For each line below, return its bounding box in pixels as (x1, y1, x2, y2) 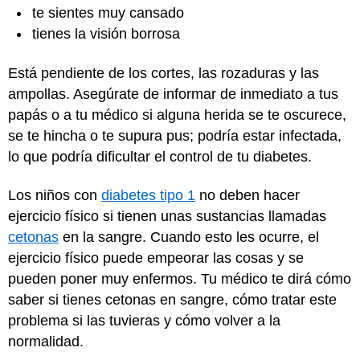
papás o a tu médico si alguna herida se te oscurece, (8, 106, 346, 123)
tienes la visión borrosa (32, 26, 180, 42)
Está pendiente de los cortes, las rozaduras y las (8, 64, 319, 81)
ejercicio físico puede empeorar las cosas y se (8, 250, 304, 266)
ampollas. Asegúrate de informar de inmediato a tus (8, 85, 338, 102)
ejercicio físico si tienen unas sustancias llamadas (8, 208, 326, 224)
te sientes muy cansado (32, 5, 184, 21)
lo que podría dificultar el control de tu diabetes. (8, 148, 316, 165)
